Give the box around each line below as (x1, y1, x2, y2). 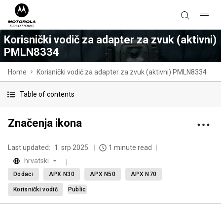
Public (68, 186, 86, 193)
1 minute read (109, 144, 152, 151)
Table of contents (20, 90, 74, 98)
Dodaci (13, 171, 34, 178)
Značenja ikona (8, 117, 82, 129)
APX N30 (48, 171, 74, 178)
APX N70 (131, 171, 157, 178)
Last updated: (8, 144, 50, 151)
